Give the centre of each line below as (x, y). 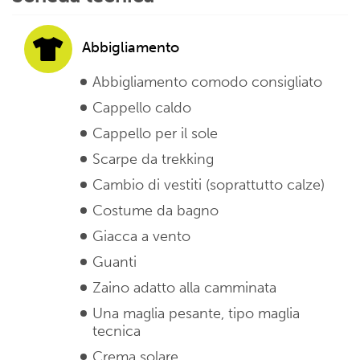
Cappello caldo (142, 108)
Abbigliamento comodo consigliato (207, 82)
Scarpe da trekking (153, 160)
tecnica (117, 331)
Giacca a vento (141, 237)
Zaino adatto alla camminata (184, 288)
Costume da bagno (155, 211)
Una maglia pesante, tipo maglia (196, 314)
